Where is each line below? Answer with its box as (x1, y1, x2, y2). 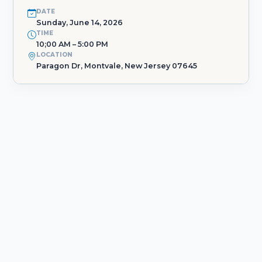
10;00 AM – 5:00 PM (36, 39, 108, 49)
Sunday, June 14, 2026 (36, 18, 123, 27)
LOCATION (36, 50, 73, 58)
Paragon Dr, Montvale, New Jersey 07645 (36, 61, 197, 70)
